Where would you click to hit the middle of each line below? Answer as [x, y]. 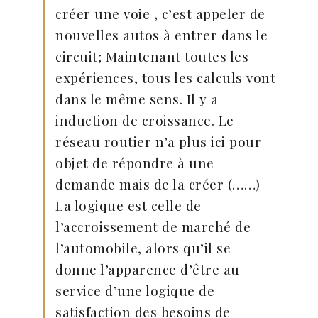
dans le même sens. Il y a [137, 99]
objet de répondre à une [135, 163]
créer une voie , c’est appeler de [160, 13]
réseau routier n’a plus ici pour [158, 141]
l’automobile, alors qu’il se [143, 248]
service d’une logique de [135, 290]
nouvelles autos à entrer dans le [161, 35]
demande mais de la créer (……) [158, 184]
